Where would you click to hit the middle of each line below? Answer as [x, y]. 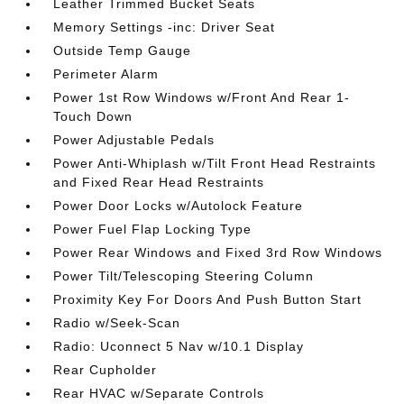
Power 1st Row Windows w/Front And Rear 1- [202, 97]
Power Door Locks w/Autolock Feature [179, 205]
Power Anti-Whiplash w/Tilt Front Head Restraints [215, 163]
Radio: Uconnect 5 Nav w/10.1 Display [179, 346]
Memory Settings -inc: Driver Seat [165, 27]
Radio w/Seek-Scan [117, 322]
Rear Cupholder [106, 369]
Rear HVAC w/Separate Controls [159, 393]
